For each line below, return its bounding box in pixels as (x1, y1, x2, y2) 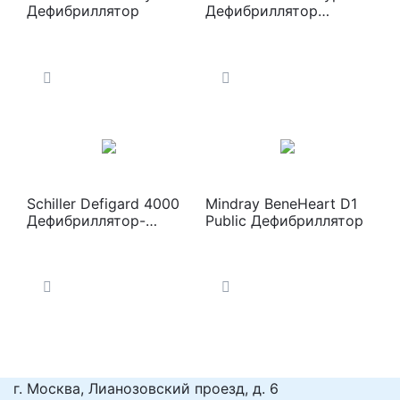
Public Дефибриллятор (205, 211, 363, 229)
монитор (27, 228, 88, 246)
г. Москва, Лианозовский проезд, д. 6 (13, 379, 279, 398)
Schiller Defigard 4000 (27, 194, 179, 212)
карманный (205, 19, 285, 37)
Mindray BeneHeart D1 (205, 194, 357, 212)
